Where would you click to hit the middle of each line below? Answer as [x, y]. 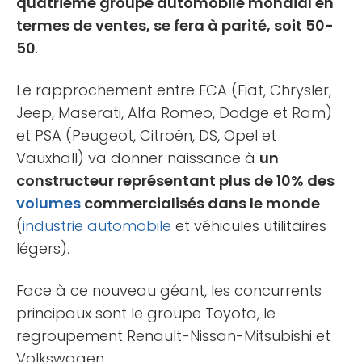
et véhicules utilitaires [249, 225]
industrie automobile [97, 225]
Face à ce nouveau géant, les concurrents [169, 290]
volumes [48, 203]
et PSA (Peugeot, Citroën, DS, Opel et [146, 135]
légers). [43, 248]
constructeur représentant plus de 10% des [175, 180]
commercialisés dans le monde [200, 203]
